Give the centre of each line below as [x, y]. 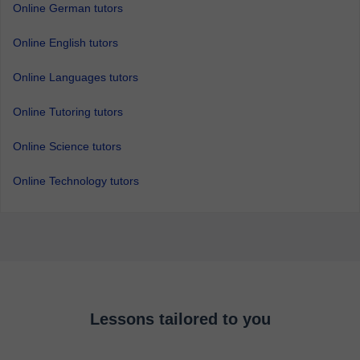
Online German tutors [68, 8]
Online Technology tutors [76, 181]
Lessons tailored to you [180, 319]
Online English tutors [65, 43]
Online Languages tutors [76, 77]
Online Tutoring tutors [68, 112]
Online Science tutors [67, 146]
